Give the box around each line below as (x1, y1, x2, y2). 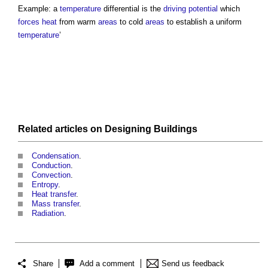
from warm (57, 17, 98, 27)
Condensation (32, 151, 79, 161)
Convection (32, 170, 71, 180)
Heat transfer (32, 190, 76, 199)
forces (18, 17, 39, 27)
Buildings (154, 124, 197, 135)
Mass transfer (32, 199, 79, 209)
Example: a (18, 4, 60, 14)
